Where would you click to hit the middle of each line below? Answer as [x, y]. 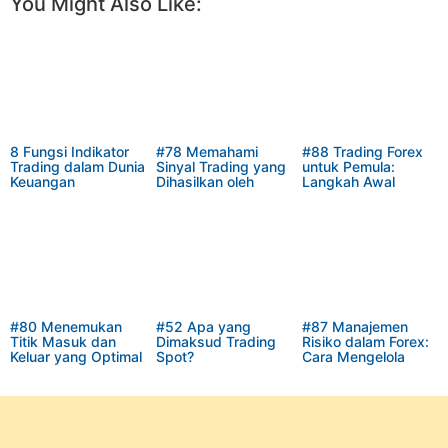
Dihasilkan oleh [204, 181]
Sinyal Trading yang [220, 166]
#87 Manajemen [354, 326]
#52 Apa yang [203, 326]
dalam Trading [57, 371]
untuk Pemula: [348, 166]
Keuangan [42, 181]
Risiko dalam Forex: [365, 341]
